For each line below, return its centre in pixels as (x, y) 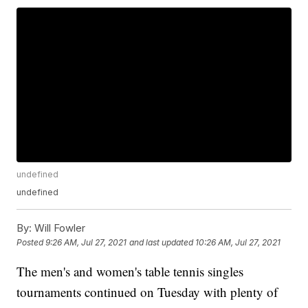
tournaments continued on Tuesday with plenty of (147, 291)
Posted (31, 242)
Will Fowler (59, 228)
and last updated (162, 242)
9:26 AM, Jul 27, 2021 (86, 242)
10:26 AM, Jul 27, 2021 (238, 242)
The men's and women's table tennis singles (130, 271)
